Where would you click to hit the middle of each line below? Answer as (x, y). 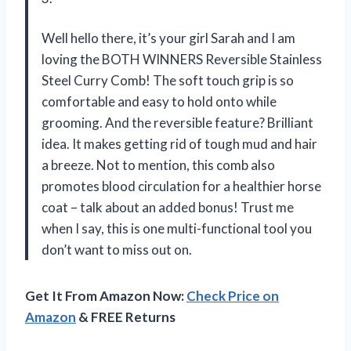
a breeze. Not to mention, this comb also (158, 165)
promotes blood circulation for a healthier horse (181, 186)
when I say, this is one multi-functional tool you (177, 228)
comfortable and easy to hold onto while (159, 101)
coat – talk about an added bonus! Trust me (168, 207)
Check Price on (233, 295)
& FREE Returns (126, 317)
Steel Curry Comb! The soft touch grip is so (168, 80)
